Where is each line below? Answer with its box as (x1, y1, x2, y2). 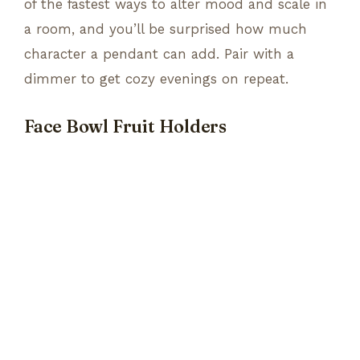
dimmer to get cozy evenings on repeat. (24, 70, 288, 87)
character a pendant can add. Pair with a (24, 45, 294, 62)
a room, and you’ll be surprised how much (24, 20, 307, 37)
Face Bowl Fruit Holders (24, 115, 227, 137)
